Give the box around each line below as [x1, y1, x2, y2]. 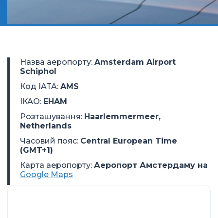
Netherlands [20, 121, 72, 130]
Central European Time [80, 136, 177, 145]
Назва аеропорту [20, 57, 91, 67]
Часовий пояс [20, 136, 77, 145]
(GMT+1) [20, 145, 53, 155]
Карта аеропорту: [20, 161, 92, 170]
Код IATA [20, 82, 57, 91]
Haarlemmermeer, [84, 112, 161, 121]
